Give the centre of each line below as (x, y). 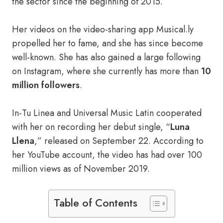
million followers (46, 85)
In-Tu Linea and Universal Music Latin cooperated (107, 113)
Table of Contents (95, 203)
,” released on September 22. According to (119, 141)
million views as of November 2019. (81, 169)
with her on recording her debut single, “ (91, 127)
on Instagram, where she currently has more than (107, 71)
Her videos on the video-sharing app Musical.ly (103, 29)
